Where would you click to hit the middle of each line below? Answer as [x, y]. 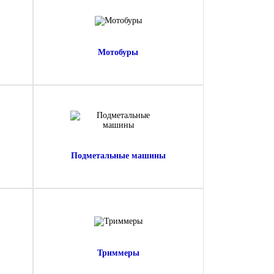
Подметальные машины [118, 156]
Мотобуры [118, 52]
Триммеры [118, 253]
